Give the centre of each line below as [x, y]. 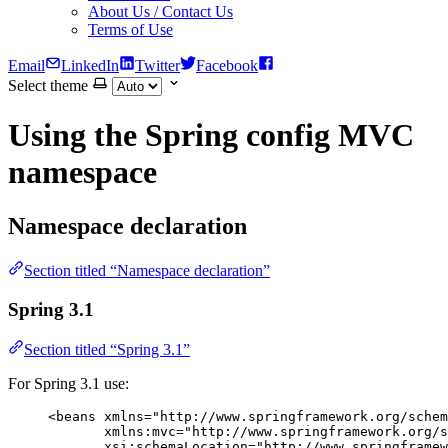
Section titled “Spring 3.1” [107, 350]
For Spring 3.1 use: [68, 384]
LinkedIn [90, 65]
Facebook [227, 65]
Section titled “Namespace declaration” [147, 270]
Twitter [157, 65]
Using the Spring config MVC [211, 135]
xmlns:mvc [140, 432]
